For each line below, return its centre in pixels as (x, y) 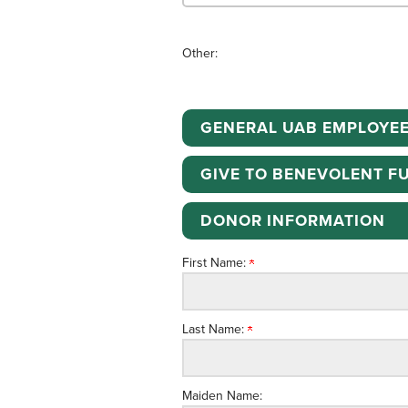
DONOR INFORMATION (292, 221)
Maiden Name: (222, 396)
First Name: (215, 263)
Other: (199, 53)
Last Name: (214, 329)
